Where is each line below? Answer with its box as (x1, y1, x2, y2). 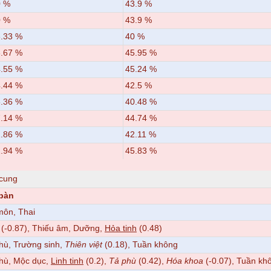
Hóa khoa (166, 256, 203, 266)
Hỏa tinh (105, 223, 137, 233)
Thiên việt (65, 240, 102, 249)
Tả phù (109, 256, 136, 266)
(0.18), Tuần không (102, 240, 178, 249)
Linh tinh (51, 256, 83, 266)
